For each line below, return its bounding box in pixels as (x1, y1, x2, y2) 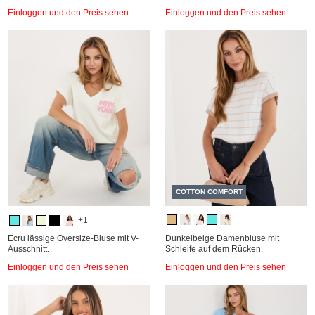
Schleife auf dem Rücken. (165, 244, 263, 254)
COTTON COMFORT (176, 188, 243, 195)
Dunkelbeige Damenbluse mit (165, 233, 279, 243)
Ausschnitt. (8, 244, 49, 254)
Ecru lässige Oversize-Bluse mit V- (8, 233, 139, 243)
